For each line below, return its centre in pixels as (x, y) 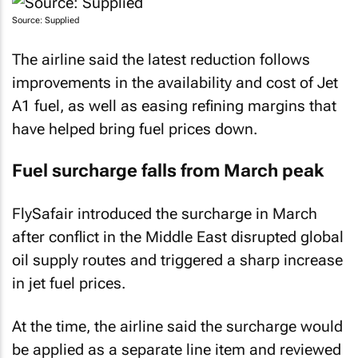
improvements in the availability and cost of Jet (175, 82)
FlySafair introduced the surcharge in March (165, 213)
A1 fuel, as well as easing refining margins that (174, 105)
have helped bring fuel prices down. (135, 129)
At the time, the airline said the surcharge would (177, 326)
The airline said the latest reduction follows (161, 59)
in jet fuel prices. (69, 283)
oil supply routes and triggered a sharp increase (177, 260)
